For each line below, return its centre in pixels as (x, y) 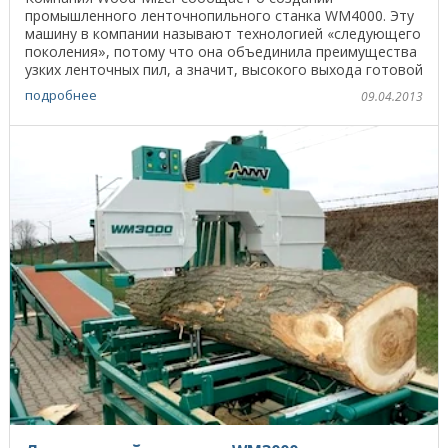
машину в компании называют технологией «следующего (223, 33)
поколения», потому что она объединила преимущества (221, 51)
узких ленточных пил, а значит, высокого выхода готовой (224, 69)
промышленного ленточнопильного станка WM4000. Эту (219, 15)
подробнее (61, 94)
